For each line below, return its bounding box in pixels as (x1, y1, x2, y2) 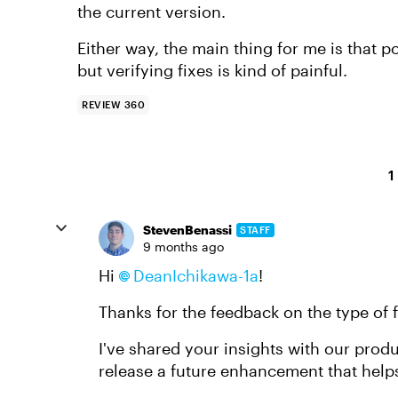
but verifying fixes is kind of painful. (77, 60, 347, 80)
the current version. (77, 2, 226, 21)
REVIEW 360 (82, 99, 145, 110)
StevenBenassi (143, 222, 232, 237)
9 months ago (143, 239, 224, 254)
